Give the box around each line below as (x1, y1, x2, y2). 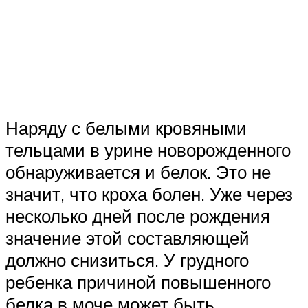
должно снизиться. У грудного (5, 249, 249, 272)
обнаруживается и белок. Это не (5, 161, 271, 184)
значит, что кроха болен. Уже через (5, 183, 293, 206)
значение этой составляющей (5, 227, 250, 250)
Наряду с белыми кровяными (5, 117, 247, 140)
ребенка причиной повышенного (5, 271, 271, 294)
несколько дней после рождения (5, 205, 270, 228)
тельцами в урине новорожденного (5, 139, 291, 162)
